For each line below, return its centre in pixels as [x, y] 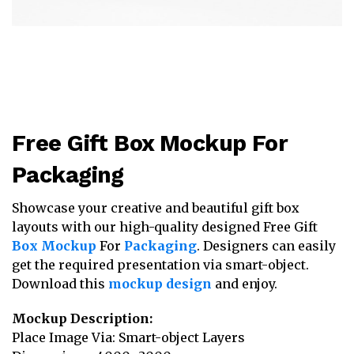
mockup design [160, 284]
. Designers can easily [266, 246]
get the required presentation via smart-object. [160, 265]
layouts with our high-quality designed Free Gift [165, 227]
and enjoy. [245, 284]
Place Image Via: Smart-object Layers [128, 337]
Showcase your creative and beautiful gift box [156, 208]
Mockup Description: [82, 318]
